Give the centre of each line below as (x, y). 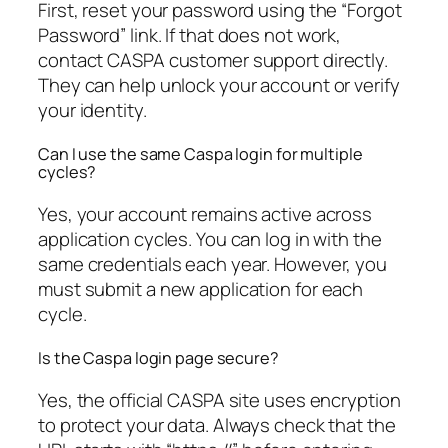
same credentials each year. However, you (212, 264)
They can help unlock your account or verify (219, 84)
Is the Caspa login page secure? (158, 357)
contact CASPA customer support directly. (213, 59)
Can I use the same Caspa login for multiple (200, 153)
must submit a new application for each (201, 289)
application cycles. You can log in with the (210, 239)
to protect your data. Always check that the (217, 425)
